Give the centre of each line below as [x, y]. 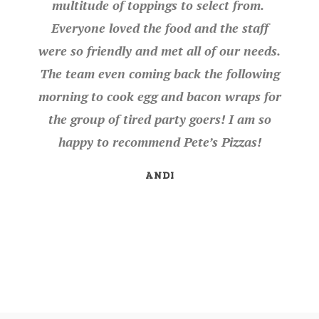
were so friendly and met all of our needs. [159, 51]
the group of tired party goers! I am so [159, 119]
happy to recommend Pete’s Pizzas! [159, 142]
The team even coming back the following [159, 73]
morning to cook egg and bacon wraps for [159, 96]
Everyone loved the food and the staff [159, 28]
